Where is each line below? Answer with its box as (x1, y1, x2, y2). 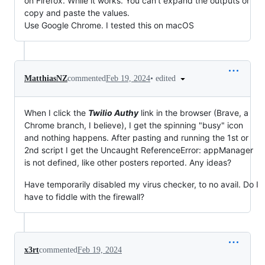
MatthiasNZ (24, 73, 67, 83)
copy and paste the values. (24, 7, 130, 18)
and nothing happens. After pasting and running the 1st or (24, 132, 248, 143)
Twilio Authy (88, 108, 138, 118)
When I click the (24, 108, 88, 118)
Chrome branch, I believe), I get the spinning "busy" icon (24, 120, 243, 131)
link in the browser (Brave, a (138, 108, 248, 118)
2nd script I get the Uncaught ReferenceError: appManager (24, 145, 253, 156)
